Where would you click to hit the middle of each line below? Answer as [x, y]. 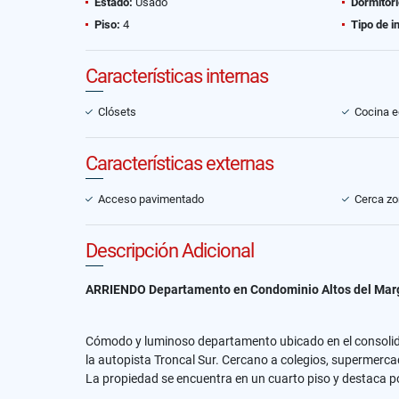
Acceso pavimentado [151, 199]
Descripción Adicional [170, 251]
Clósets [117, 112]
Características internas [177, 76]
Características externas [179, 163]
